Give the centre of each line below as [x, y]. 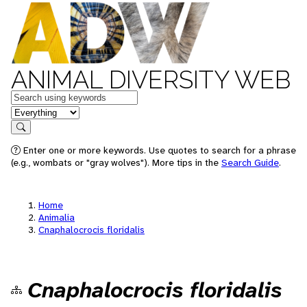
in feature [33, 111]
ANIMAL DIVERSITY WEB [151, 79]
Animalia [57, 217]
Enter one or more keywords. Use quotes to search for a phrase [158, 150]
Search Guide [250, 162]
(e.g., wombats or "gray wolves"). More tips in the [116, 162]
